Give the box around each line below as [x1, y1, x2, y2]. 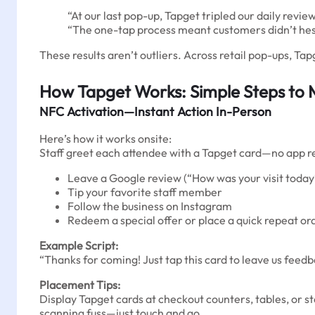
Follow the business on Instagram [67, 199, 232, 213]
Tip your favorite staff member [67, 185, 222, 199]
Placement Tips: [39, 278, 120, 292]
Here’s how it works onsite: [39, 131, 172, 146]
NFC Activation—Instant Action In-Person [39, 103, 271, 120]
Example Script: [39, 238, 118, 252]
